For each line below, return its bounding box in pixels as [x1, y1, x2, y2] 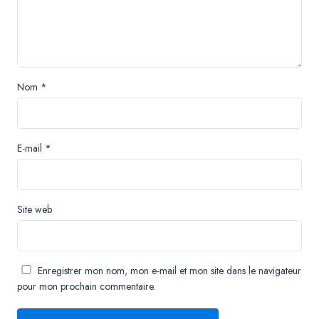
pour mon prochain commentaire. [17, 278, 155, 293]
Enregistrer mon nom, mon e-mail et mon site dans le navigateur [38, 263, 301, 278]
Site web [17, 202, 52, 216]
